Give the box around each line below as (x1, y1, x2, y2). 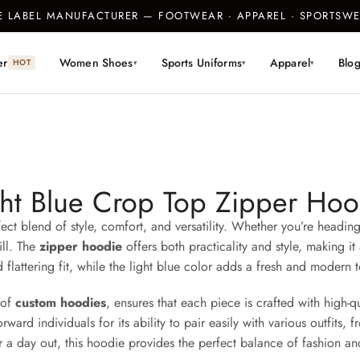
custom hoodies (14, 292, 106, 312)
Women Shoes (59, 55, 133, 71)
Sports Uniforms (161, 55, 242, 71)
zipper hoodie (39, 236, 122, 256)
